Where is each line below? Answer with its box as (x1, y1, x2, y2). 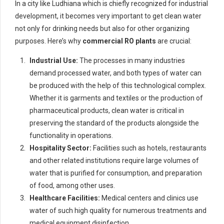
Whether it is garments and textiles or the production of (29, 94, 203, 102)
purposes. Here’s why (15, 37, 81, 45)
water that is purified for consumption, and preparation (29, 169, 202, 177)
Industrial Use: (29, 56, 78, 65)
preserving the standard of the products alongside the (29, 119, 199, 127)
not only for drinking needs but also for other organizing (15, 24, 189, 33)
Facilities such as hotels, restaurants (91, 144, 206, 152)
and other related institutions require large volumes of (29, 156, 199, 165)
